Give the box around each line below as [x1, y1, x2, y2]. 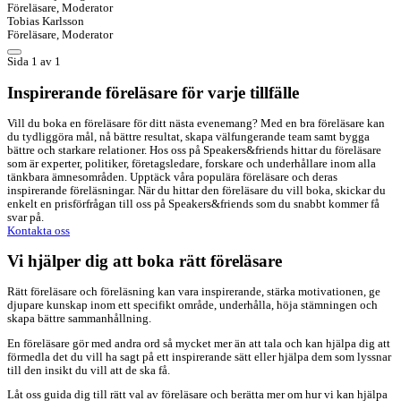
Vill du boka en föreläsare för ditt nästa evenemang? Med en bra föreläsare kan [7, 116, 385, 130]
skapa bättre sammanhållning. [7, 312, 151, 326]
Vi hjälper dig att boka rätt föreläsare [7, 252, 282, 271]
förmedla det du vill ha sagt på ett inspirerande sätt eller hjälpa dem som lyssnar [7, 350, 391, 363]
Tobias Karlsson [7, 15, 84, 29]
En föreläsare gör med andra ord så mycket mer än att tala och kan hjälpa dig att [7, 337, 390, 350]
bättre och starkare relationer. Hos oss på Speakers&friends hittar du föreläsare [7, 143, 381, 157]
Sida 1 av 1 [7, 55, 61, 69]
